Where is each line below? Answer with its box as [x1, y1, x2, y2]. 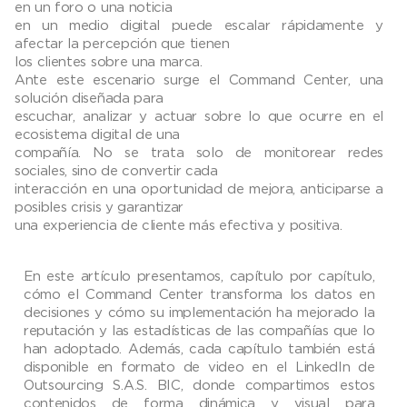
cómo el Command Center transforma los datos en [24, 286, 375, 302]
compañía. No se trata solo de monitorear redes [15, 144, 384, 160]
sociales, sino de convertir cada [15, 163, 218, 178]
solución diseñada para [15, 90, 164, 105]
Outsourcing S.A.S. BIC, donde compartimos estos [24, 377, 375, 392]
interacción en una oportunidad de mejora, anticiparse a [15, 181, 384, 196]
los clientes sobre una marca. [15, 54, 203, 69]
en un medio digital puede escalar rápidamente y [15, 17, 384, 33]
